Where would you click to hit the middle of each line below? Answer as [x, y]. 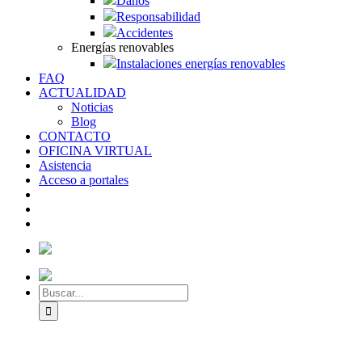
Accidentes [145, 33]
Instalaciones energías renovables [201, 63]
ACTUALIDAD [82, 93]
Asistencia [65, 165]
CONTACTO [75, 136]
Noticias [92, 107]
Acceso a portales [84, 180]
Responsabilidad [158, 17]
